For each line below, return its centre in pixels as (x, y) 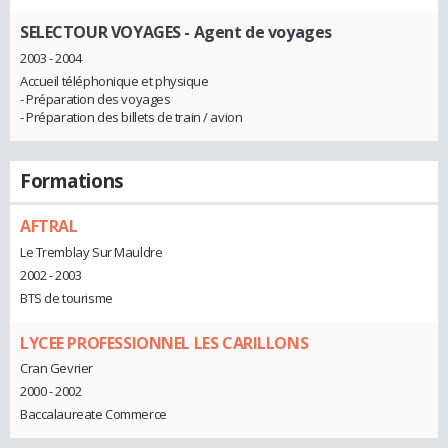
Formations (72, 180)
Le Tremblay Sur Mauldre (91, 251)
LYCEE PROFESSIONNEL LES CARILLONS (164, 342)
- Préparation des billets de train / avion (131, 116)
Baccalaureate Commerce (93, 414)
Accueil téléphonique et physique (114, 80)
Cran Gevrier (56, 368)
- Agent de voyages (256, 32)
